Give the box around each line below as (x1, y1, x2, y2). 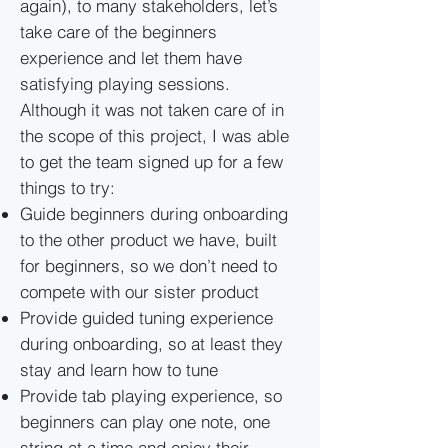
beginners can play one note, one (20, 411, 270, 432)
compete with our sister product (20, 281, 259, 302)
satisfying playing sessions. (20, 73, 230, 94)
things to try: (20, 177, 115, 198)
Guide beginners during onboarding (20, 203, 288, 224)
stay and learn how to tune (20, 359, 218, 380)
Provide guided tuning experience (20, 307, 273, 328)
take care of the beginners (20, 21, 217, 42)
